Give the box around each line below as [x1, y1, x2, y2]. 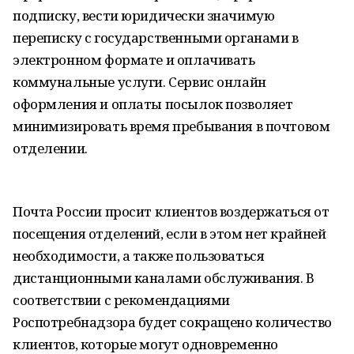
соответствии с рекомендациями [13, 291, 230, 309]
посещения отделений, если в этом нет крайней [13, 224, 326, 243]
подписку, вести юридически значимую [13, 6, 275, 24]
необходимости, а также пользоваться [13, 247, 265, 265]
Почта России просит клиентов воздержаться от [13, 202, 330, 220]
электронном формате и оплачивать [13, 51, 255, 69]
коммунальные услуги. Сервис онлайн [13, 73, 266, 91]
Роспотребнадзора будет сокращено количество [13, 313, 332, 331]
